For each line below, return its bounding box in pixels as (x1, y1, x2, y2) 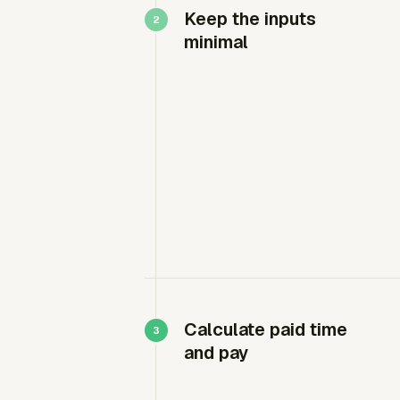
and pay (184, 340, 248, 364)
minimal (184, 29, 248, 54)
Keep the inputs (184, 6, 316, 30)
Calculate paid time (184, 317, 347, 341)
